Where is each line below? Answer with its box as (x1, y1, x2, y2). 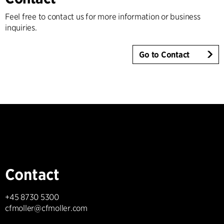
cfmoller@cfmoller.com (5, 203, 87, 213)
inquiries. (5, 22, 37, 32)
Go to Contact (139, 50, 190, 60)
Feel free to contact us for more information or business (5, 11, 200, 21)
